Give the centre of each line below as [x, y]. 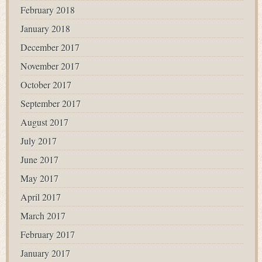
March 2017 [43, 216]
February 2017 [48, 234]
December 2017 [50, 47]
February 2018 [48, 10]
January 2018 [45, 28]
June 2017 [39, 159]
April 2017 [41, 197]
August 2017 [44, 122]
